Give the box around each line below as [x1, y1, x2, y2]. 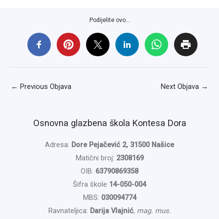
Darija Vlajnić [89, 206, 133, 215]
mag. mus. [136, 206, 171, 215]
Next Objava [161, 82, 201, 91]
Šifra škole [73, 179, 109, 189]
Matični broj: [75, 153, 116, 162]
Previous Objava [18, 82, 71, 91]
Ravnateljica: [48, 206, 90, 215]
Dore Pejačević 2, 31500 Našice [71, 140, 174, 149]
